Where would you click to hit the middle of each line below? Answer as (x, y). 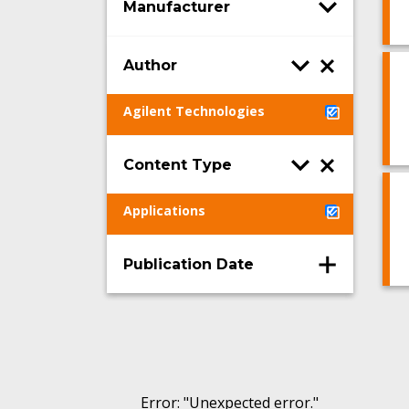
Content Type (178, 164)
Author (150, 65)
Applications (164, 210)
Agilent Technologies (194, 111)
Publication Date (189, 264)
